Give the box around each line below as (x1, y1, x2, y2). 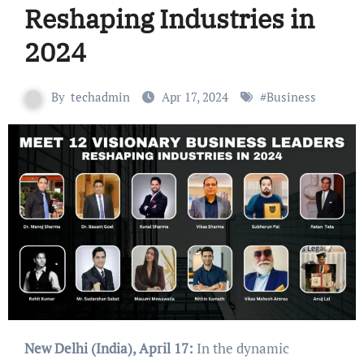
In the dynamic (193, 338, 289, 357)
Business (266, 88, 316, 105)
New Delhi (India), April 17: (33, 338, 193, 357)
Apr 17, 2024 (162, 88, 232, 105)
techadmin (71, 88, 130, 105)
